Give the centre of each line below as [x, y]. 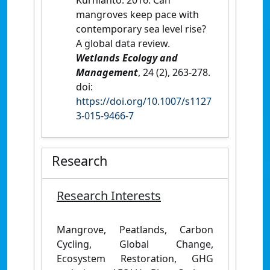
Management [107, 72]
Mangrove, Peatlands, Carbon [135, 229]
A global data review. [123, 43]
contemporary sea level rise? [141, 29]
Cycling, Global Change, [135, 244]
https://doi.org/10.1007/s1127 [144, 101]
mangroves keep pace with [137, 14]
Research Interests [109, 195]
